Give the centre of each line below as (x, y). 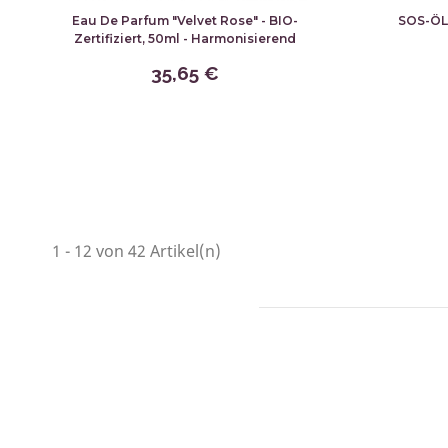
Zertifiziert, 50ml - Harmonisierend (184, 38)
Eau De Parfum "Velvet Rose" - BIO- (184, 20)
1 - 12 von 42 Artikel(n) (136, 250)
